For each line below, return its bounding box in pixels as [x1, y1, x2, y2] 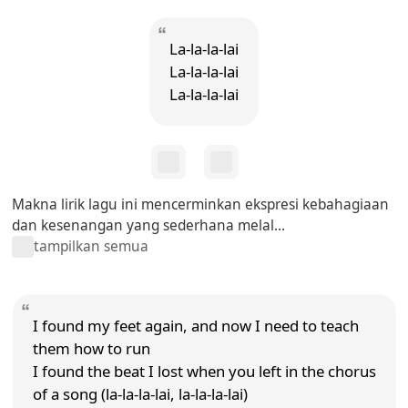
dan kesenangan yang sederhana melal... [12, 215, 286, 235]
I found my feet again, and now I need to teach [32, 314, 359, 336]
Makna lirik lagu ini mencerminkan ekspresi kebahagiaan [12, 194, 390, 214]
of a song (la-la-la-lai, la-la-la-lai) [32, 382, 248, 404]
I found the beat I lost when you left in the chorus [32, 360, 376, 382]
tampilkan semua [34, 237, 149, 257]
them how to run [32, 337, 150, 359]
